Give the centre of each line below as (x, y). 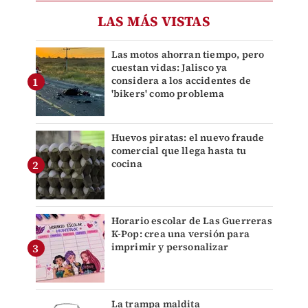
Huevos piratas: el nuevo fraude (188, 137)
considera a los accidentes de (181, 80)
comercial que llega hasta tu (179, 150)
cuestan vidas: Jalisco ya (169, 67)
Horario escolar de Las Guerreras (191, 220)
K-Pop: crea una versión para (180, 233)
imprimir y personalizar (170, 246)
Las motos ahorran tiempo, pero (188, 54)
